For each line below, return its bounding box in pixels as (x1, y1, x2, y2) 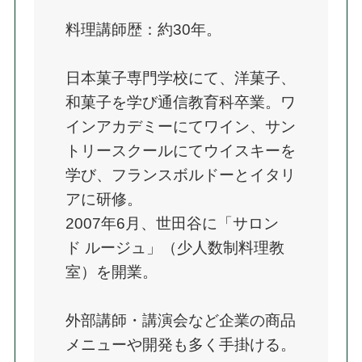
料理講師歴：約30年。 (65, 20, 222, 38)
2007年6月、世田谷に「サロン (65, 214, 280, 232)
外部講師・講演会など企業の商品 (65, 311, 297, 329)
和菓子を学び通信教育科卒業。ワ (65, 93, 297, 111)
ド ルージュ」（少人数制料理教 (65, 238, 285, 256)
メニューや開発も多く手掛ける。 (65, 335, 297, 353)
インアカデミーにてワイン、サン (65, 117, 297, 135)
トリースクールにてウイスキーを (65, 141, 297, 159)
